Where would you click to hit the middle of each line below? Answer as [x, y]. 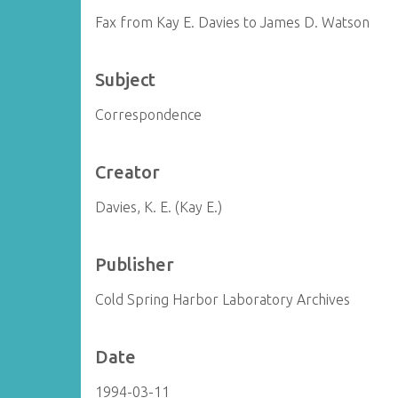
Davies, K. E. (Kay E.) [159, 207]
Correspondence [149, 115]
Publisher [135, 264]
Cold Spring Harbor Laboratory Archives [223, 299]
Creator [128, 172]
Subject [126, 80]
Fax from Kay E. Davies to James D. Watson [233, 22]
